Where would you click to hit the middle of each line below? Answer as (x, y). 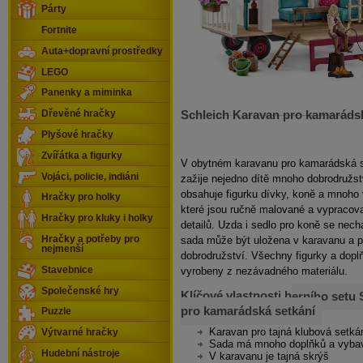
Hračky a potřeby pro (90, 239)
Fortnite (59, 30)
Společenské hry (80, 290)
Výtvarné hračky (80, 333)
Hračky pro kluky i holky (97, 218)
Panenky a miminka (87, 93)
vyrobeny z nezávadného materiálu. (264, 271)
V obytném (206, 163)
